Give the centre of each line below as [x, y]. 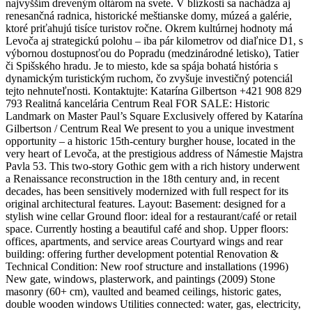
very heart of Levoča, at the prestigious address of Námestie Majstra [154, 154]
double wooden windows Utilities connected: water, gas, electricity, [153, 304]
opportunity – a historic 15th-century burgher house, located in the [150, 141]
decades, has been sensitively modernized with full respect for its [147, 192]
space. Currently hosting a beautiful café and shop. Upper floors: [147, 229]
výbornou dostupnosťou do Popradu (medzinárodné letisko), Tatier [152, 54]
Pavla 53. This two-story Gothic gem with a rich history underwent [153, 166]
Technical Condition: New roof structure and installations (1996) [147, 267]
